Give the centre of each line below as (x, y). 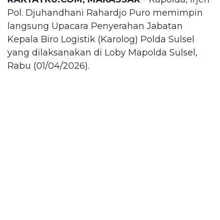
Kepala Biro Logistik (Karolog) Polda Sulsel (101, 39)
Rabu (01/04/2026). (48, 66)
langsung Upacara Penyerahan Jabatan (95, 26)
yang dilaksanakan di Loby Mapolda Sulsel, (102, 52)
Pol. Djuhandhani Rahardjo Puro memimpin (105, 13)
